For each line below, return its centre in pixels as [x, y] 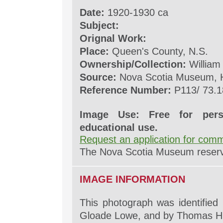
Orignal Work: [113, 38]
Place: [96, 51]
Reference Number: [127, 90]
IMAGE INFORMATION [132, 179]
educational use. [119, 127]
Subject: [99, 25]
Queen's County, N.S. [160, 51]
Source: [100, 77]
